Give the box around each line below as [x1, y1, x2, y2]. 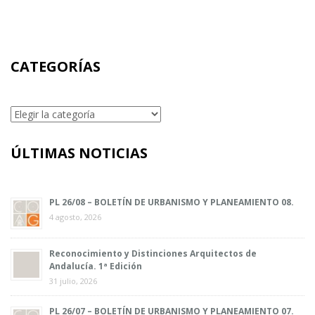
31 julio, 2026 [49, 276, 97, 287]
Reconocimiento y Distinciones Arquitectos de [49, 247, 257, 260]
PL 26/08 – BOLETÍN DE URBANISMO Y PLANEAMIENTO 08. [49, 196, 294, 209]
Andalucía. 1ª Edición [49, 260, 142, 273]
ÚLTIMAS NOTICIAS [11, 143, 148, 163]
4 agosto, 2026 [49, 212, 101, 223]
